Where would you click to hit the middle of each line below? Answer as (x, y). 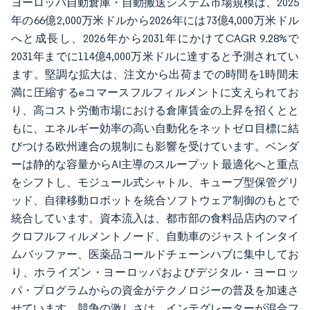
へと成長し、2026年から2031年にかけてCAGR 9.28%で (155, 38)
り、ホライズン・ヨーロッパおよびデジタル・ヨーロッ (155, 272)
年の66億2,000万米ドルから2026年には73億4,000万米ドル (155, 20)
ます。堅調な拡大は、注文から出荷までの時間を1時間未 (155, 74)
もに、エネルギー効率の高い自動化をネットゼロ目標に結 (155, 128)
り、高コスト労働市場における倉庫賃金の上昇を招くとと (155, 110)
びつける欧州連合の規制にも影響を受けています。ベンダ (155, 146)
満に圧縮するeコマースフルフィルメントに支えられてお (155, 92)
